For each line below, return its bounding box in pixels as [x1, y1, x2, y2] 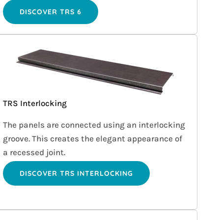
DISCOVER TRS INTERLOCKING [19, 169, 133, 178]
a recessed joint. [2, 147, 65, 158]
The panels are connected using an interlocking [2, 120, 185, 130]
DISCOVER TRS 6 [19, 7, 82, 17]
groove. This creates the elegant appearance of [2, 134, 182, 144]
